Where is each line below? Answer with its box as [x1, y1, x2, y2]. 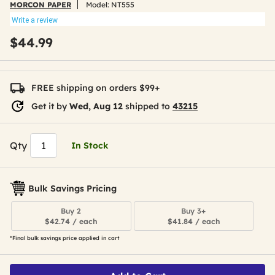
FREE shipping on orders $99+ [31, 82, 160, 93]
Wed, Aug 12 [69, 101, 123, 112]
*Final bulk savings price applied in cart [10, 234, 120, 241]
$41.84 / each [167, 217, 220, 226]
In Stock [71, 140, 109, 151]
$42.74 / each [45, 217, 98, 226]
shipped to [123, 101, 172, 112]
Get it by [31, 101, 69, 112]
